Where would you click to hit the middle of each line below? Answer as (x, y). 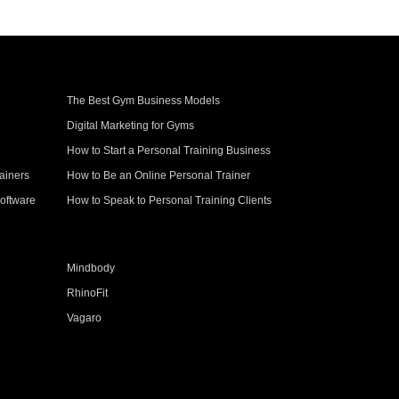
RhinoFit (88, 293)
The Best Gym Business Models (144, 100)
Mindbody (91, 268)
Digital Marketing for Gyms (131, 125)
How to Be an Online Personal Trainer (159, 175)
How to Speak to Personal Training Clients (170, 200)
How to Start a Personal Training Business (169, 150)
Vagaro (85, 318)
